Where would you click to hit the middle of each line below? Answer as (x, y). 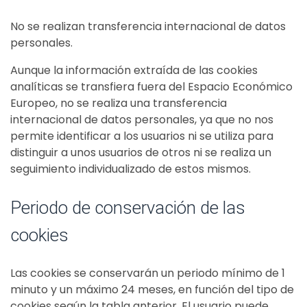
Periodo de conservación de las (128, 208)
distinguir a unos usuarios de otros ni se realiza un (141, 152)
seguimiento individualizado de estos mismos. (131, 169)
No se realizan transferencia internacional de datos (148, 26)
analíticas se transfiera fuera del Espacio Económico (151, 87)
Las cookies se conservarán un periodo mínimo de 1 (148, 273)
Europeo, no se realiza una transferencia (119, 103)
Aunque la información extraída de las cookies (134, 70)
